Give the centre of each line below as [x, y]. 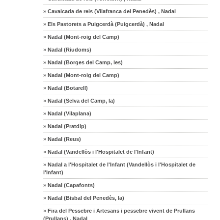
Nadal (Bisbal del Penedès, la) [85, 198]
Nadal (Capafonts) [71, 185]
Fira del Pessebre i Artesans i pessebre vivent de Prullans [121, 210]
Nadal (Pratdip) [67, 126]
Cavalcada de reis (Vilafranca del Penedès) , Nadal [111, 11]
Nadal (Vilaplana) [69, 113]
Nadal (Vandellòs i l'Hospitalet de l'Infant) [100, 151]
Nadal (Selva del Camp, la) [81, 100]
